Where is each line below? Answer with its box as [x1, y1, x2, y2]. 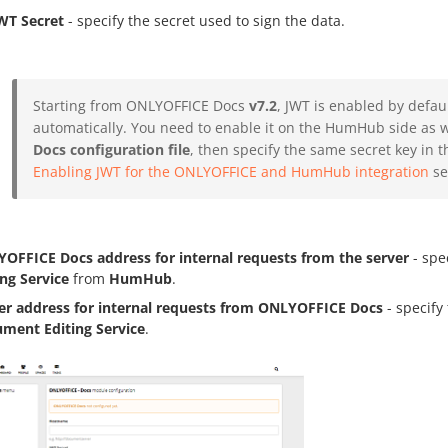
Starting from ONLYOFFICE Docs [33, 96, 249, 116]
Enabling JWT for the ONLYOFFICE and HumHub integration [33, 162, 429, 182]
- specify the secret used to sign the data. [64, 11, 345, 31]
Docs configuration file [33, 140, 190, 160]
